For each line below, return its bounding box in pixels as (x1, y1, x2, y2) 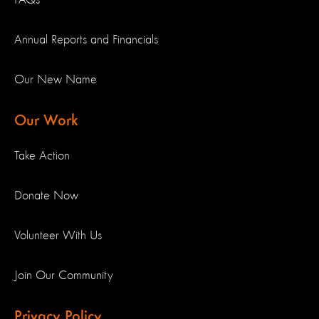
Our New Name (14, 73, 97, 86)
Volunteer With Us (14, 229, 102, 242)
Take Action (14, 150, 70, 162)
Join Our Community (14, 269, 113, 282)
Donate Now (14, 189, 78, 202)
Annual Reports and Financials (14, 33, 158, 46)
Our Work (14, 113, 78, 129)
